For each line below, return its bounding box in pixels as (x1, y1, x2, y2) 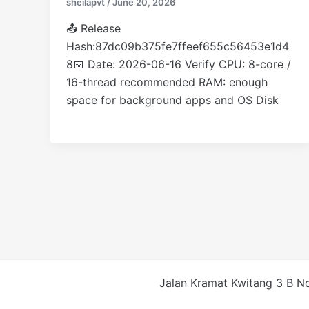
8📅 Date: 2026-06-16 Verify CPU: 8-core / (66, 57, 291, 71)
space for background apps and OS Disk (66, 92, 279, 107)
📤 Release (66, 21, 121, 35)
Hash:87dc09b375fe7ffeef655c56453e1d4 (66, 39, 289, 53)
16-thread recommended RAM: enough (66, 74, 268, 89)
